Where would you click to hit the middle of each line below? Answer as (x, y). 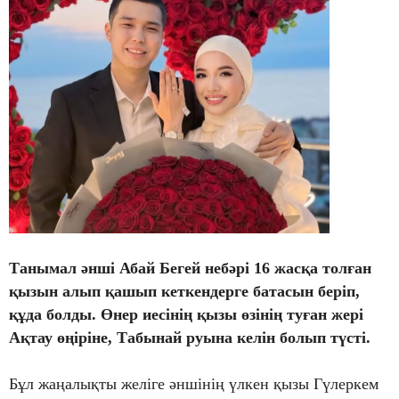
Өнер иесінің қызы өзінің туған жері (232, 314)
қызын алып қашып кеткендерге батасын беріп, (184, 291)
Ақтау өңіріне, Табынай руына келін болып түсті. (190, 337)
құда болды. (55, 314)
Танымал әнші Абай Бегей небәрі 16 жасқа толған (190, 268)
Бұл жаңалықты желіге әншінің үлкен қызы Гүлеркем (194, 383)
